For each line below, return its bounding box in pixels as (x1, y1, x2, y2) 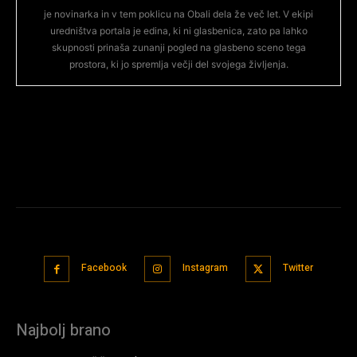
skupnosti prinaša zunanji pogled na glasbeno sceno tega (51, 41, 306, 54)
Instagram (182, 261, 228, 276)
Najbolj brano (16, 318, 111, 342)
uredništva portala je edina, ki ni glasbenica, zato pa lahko (49, 25, 308, 37)
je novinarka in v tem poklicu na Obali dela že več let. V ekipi (44, 8, 313, 21)
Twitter (283, 261, 314, 276)
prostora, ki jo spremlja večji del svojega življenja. (69, 58, 288, 71)
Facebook (81, 261, 127, 276)
